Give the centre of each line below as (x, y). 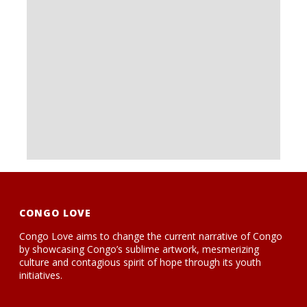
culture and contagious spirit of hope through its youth (140, 262)
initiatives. (41, 275)
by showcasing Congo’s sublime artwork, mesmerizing (139, 249)
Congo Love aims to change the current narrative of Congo (151, 236)
